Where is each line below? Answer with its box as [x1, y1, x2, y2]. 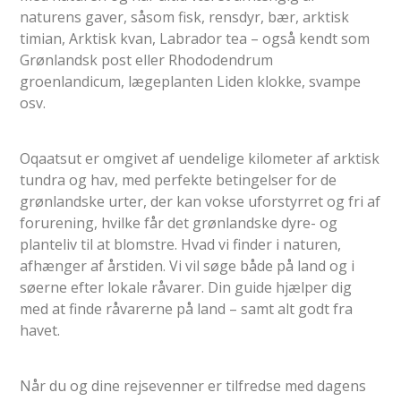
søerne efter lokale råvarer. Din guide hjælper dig [20, 277, 353, 297]
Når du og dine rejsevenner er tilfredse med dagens [20, 375, 367, 396]
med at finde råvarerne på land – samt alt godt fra [20, 298, 354, 319]
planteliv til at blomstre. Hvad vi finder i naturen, [20, 234, 342, 254]
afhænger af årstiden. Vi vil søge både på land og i [20, 255, 355, 276]
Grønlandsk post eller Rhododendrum [20, 49, 274, 70]
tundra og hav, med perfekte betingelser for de [20, 169, 337, 190]
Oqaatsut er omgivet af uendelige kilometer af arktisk [20, 148, 380, 168]
